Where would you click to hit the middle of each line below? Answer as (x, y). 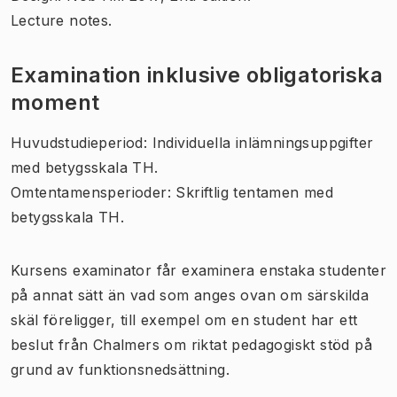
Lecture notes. (62, 20)
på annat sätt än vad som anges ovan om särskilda (190, 295)
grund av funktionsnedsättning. (120, 369)
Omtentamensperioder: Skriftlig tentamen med (172, 192)
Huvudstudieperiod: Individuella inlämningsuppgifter (192, 142)
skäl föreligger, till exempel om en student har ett (184, 319)
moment (55, 102)
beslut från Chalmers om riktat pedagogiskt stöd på (191, 344)
